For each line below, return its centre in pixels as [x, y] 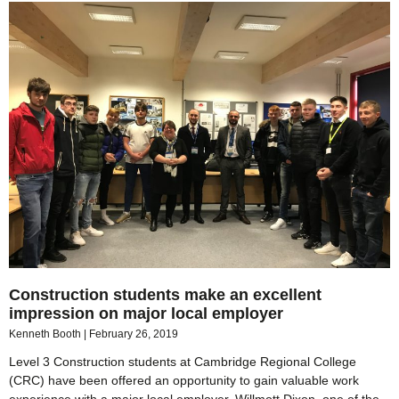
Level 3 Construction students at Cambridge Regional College [183, 362]
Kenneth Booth [46, 334]
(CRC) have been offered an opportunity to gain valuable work [184, 381]
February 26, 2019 [134, 334]
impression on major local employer [146, 314]
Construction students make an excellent [165, 295]
